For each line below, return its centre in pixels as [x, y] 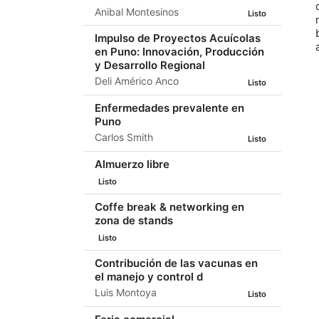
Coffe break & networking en [169, 206]
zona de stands [134, 220]
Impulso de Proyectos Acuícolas [178, 38]
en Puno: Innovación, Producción [179, 52]
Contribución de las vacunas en [176, 263]
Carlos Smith [124, 137]
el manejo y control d [149, 276]
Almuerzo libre [132, 164]
